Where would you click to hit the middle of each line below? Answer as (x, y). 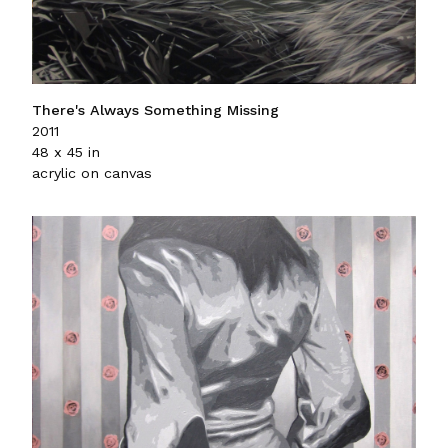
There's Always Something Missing (155, 110)
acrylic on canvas (92, 173)
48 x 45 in (66, 152)
